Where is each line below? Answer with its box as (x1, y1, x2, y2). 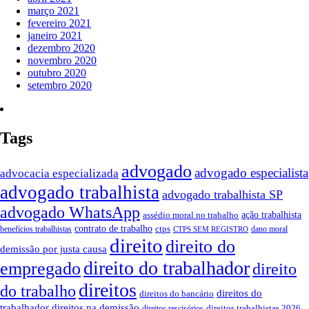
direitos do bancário (139, 288, 214, 299)
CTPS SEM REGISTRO (173, 226, 248, 234)
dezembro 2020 (28, 42, 95, 54)
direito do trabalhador (83, 257, 250, 279)
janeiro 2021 (28, 30, 82, 42)
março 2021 (28, 5, 79, 17)
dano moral (251, 225, 288, 235)
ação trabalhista (241, 209, 301, 221)
